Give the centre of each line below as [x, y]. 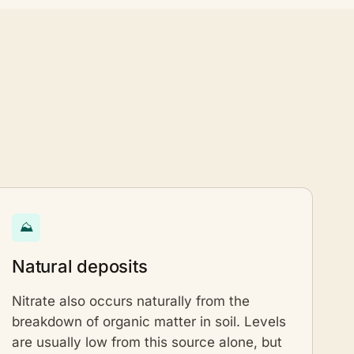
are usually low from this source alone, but [147, 342]
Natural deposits [80, 266]
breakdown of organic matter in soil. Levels [149, 321]
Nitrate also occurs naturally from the [131, 301]
